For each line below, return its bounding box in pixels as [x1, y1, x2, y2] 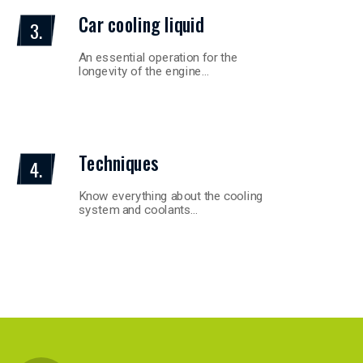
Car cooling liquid [78, 10, 204, 39]
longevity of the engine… [78, 63, 210, 79]
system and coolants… [78, 202, 199, 217]
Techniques [78, 148, 159, 177]
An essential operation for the [78, 49, 238, 65]
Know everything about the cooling [78, 188, 263, 203]
